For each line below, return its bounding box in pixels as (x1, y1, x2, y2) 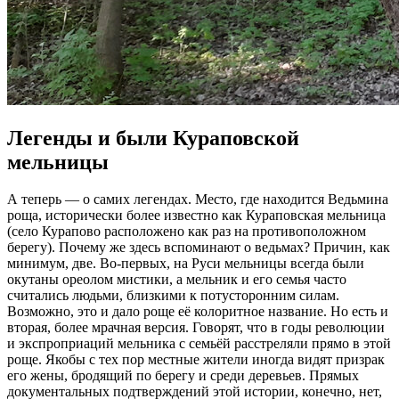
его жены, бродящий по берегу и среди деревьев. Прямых (7, 368, 359, 384)
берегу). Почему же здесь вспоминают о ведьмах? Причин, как (7, 240, 390, 256)
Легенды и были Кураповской (7, 126, 299, 150)
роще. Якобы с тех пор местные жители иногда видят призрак (7, 352, 385, 368)
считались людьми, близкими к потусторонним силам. (7, 288, 339, 304)
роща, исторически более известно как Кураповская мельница (7, 208, 386, 224)
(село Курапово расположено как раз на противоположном (7, 224, 366, 240)
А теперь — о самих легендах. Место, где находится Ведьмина (7, 191, 388, 208)
